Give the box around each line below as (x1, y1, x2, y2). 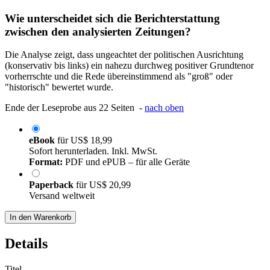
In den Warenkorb (10, 213, 71, 222)
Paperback (29, 180, 76, 190)
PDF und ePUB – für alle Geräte (63, 157, 190, 168)
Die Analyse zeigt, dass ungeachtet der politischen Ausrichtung (5, 49, 243, 60)
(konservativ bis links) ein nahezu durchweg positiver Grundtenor (5, 60, 254, 71)
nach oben (145, 102, 184, 113)
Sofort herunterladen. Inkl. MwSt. (29, 146, 157, 157)
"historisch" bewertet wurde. (5, 82, 113, 93)
